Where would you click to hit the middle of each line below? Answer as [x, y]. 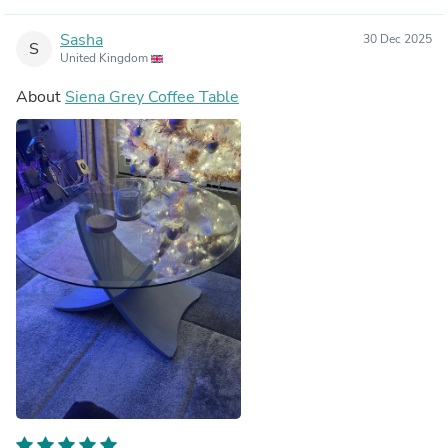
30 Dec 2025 [397, 38]
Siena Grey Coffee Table [152, 96]
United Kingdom [105, 57]
